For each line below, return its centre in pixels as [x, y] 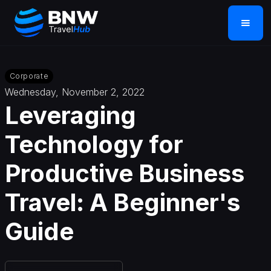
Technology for [94, 144]
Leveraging [70, 115]
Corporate [29, 76]
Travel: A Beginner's [122, 202]
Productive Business [124, 173]
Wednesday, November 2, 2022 [74, 92]
